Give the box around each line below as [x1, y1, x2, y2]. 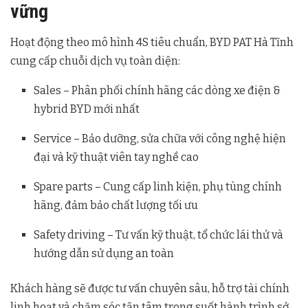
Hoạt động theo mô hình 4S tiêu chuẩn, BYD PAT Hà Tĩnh [10, 36, 294, 49]
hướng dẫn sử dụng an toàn [34, 247, 175, 261]
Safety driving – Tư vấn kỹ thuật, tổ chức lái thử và [34, 228, 284, 242]
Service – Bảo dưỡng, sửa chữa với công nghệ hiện [34, 132, 287, 146]
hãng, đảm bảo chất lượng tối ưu [34, 199, 199, 212]
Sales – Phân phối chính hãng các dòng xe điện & [34, 84, 281, 98]
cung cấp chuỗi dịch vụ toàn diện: [10, 54, 180, 68]
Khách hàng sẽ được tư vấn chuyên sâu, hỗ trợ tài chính [10, 282, 289, 296]
